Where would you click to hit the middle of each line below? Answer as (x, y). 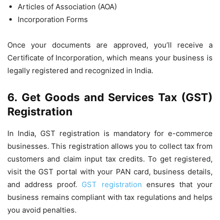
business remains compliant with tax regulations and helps (110, 197)
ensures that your (177, 184)
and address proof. (45, 184)
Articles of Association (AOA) (67, 7)
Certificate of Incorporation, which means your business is (110, 58)
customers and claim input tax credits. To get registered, (110, 159)
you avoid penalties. (42, 210)
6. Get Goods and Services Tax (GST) (110, 97)
